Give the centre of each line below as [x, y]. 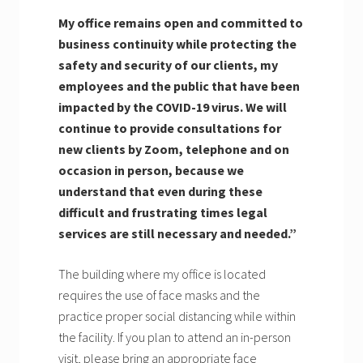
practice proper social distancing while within [177, 316]
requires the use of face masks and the [159, 295]
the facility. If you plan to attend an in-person [175, 337]
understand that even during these [160, 192]
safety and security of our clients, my [168, 65]
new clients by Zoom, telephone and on [174, 149]
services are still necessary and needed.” [177, 234]
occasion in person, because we [151, 171]
